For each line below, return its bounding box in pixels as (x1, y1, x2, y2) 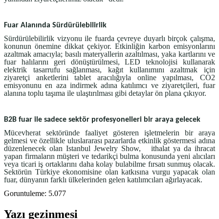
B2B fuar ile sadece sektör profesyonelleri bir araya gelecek (4, 116, 202, 124)
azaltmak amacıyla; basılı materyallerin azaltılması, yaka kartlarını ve (4, 50, 215, 59)
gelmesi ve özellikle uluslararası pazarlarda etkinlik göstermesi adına (4, 136, 215, 145)
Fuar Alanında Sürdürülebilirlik (4, 22, 109, 30)
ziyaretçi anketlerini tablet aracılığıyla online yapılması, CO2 (4, 73, 215, 82)
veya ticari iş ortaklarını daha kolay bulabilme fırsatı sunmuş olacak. (4, 160, 215, 169)
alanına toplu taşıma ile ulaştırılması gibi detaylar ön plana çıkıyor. (4, 89, 206, 98)
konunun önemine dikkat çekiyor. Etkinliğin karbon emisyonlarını (4, 42, 215, 51)
